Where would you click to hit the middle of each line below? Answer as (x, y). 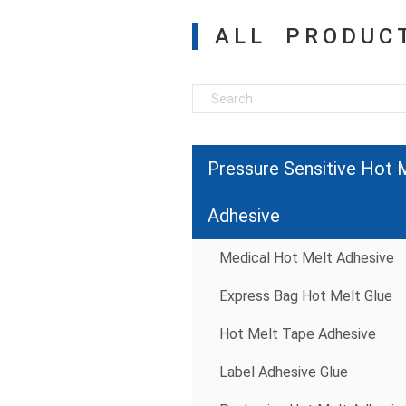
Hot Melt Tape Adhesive (298, 334)
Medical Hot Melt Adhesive (307, 258)
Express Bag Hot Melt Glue (306, 296)
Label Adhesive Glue (284, 372)
